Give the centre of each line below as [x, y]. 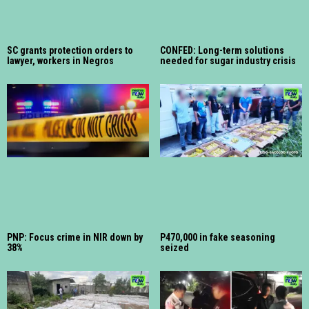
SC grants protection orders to [70, 50]
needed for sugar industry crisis [228, 60]
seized [175, 248]
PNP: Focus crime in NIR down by [75, 238]
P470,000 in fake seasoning [218, 238]
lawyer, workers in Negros [60, 60]
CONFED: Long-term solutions [222, 50]
